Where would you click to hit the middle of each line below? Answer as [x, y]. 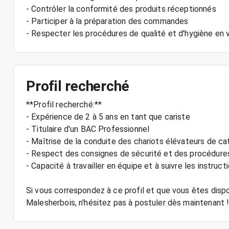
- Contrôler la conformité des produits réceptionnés [121, 9]
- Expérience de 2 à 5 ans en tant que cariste [108, 117]
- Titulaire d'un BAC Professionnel [88, 129]
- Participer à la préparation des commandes [107, 21]
